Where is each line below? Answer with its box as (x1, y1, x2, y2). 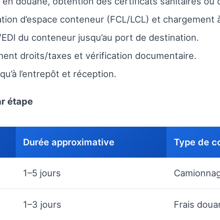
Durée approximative (23, 137, 114, 147)
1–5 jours (23, 167, 61, 178)
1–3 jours (23, 199, 61, 210)
